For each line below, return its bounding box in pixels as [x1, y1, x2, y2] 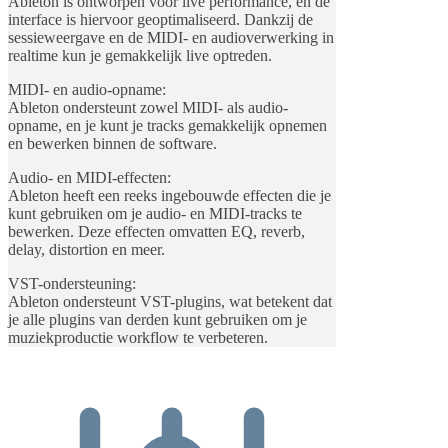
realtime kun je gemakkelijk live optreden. [8, 46, 272, 64]
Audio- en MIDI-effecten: [8, 168, 171, 186]
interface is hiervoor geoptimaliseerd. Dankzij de [8, 10, 313, 28]
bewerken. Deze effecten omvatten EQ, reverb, [8, 222, 305, 240]
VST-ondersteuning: [8, 274, 136, 292]
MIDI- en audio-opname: [8, 80, 166, 98]
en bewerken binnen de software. [8, 134, 217, 152]
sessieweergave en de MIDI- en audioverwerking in [8, 28, 334, 46]
